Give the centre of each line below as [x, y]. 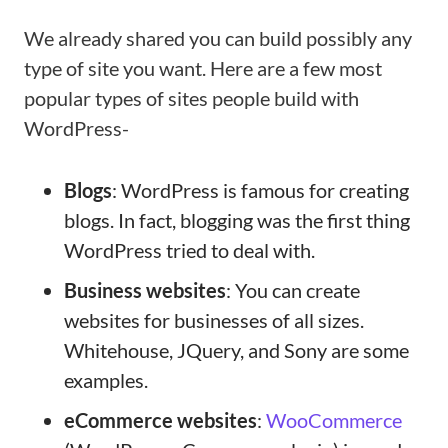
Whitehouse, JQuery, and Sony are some [236, 350]
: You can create [293, 290]
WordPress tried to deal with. [189, 250]
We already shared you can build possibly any [218, 38]
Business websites [145, 290]
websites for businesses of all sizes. [214, 320]
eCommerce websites [160, 420]
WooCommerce [334, 420]
